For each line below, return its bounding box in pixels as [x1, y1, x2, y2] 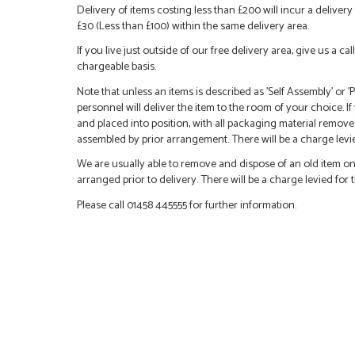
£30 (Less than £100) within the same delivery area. [77, 16, 309, 36]
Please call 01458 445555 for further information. [77, 195, 296, 215]
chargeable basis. [77, 57, 156, 77]
